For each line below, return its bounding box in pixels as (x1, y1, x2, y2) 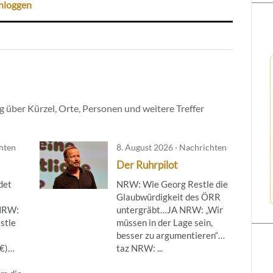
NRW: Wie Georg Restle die (116, 179, 228, 190)
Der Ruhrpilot (116, 158, 177, 172)
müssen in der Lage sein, (116, 217, 213, 229)
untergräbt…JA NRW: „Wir (116, 204, 223, 216)
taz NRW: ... (116, 243, 163, 254)
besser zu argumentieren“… (116, 230, 225, 241)
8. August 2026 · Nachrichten (116, 142, 227, 153)
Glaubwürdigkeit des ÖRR (116, 191, 221, 203)
